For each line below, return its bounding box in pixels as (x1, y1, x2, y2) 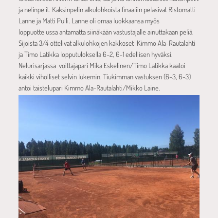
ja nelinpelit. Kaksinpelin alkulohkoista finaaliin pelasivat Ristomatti (18, 4, 196, 14)
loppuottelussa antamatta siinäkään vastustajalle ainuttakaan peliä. (18, 27, 194, 36)
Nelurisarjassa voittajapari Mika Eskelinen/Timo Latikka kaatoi (18, 60, 185, 70)
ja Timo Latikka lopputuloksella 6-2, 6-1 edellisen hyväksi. (18, 49, 173, 58)
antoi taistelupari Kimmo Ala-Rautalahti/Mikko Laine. (18, 83, 160, 92)
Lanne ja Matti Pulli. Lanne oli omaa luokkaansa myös (18, 16, 160, 25)
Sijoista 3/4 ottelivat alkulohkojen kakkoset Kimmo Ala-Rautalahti (18, 38, 195, 47)
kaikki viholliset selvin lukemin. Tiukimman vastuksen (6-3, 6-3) (18, 72, 191, 81)
